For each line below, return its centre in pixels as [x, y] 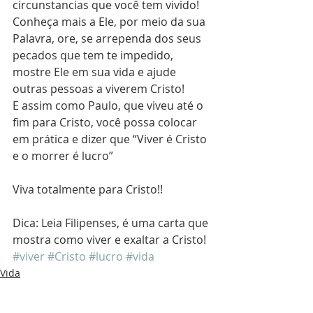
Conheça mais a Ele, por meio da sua [110, 22]
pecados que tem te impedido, [94, 56]
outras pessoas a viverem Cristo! [99, 89]
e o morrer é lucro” [63, 156]
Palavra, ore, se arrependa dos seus [108, 39]
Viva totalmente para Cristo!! [88, 190]
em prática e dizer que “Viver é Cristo [111, 139]
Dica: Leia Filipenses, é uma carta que [112, 223]
